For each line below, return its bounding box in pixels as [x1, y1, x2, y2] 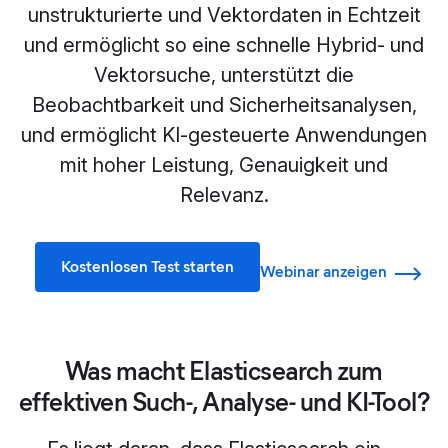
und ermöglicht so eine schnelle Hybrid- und [24, 33, 424, 57]
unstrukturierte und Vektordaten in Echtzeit [27, 3, 421, 27]
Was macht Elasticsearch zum [65, 355, 383, 387]
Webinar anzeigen [259, 262, 387, 282]
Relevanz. [179, 183, 269, 207]
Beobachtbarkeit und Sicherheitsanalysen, [31, 93, 417, 117]
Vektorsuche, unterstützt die [94, 63, 354, 87]
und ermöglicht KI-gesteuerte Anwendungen [21, 123, 427, 147]
